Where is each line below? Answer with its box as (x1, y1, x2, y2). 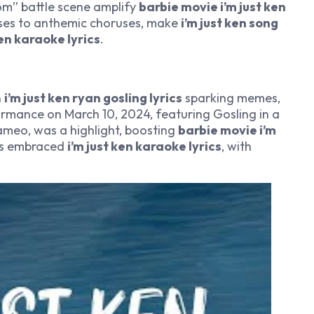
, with (221, 138, 252, 155)
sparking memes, (182, 90, 280, 107)
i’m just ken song (181, 14, 278, 31)
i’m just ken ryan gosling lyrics (4, 90, 182, 107)
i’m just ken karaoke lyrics (67, 138, 221, 155)
